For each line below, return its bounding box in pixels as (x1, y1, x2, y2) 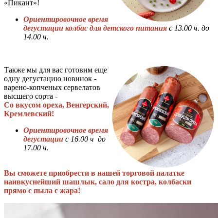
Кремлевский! (4, 109, 54, 118)
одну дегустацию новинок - (4, 74, 96, 83)
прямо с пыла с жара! (4, 186, 80, 195)
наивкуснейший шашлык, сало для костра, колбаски (4, 178, 191, 186)
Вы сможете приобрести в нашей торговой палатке (4, 169, 184, 178)
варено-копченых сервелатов (4, 83, 100, 92)
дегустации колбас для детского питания (23, 24, 169, 33)
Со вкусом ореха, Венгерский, (4, 101, 109, 109)
